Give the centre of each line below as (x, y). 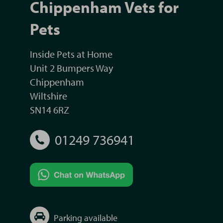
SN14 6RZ (50, 110)
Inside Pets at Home (71, 54)
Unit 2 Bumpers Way (71, 68)
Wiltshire (49, 96)
